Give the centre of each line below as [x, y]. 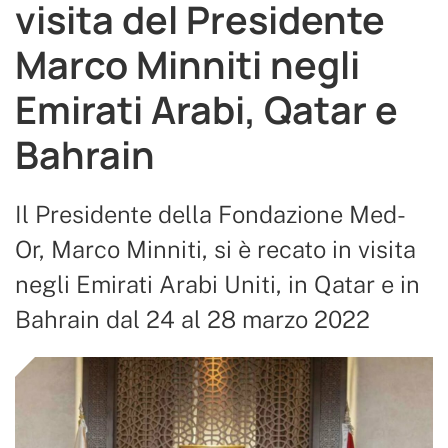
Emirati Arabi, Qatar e [206, 109]
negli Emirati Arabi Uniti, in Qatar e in [217, 284]
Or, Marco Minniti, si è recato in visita [215, 249]
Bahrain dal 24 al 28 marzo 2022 [192, 319]
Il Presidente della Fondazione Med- [210, 214]
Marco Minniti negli [187, 64]
